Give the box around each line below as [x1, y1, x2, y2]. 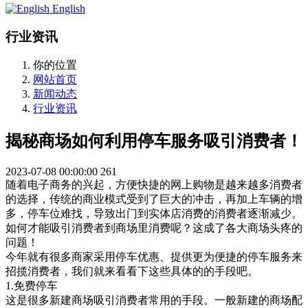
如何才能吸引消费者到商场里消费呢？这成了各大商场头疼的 [5, 222, 302, 234]
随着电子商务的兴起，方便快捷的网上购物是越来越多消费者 [5, 179, 302, 191]
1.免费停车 [5, 280, 58, 292]
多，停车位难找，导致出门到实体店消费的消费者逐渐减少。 [5, 208, 302, 220]
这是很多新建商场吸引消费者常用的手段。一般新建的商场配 [5, 294, 302, 307]
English [52, 3, 85, 14]
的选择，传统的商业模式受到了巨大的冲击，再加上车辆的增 [5, 193, 302, 206]
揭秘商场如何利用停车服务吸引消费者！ [5, 132, 302, 151]
